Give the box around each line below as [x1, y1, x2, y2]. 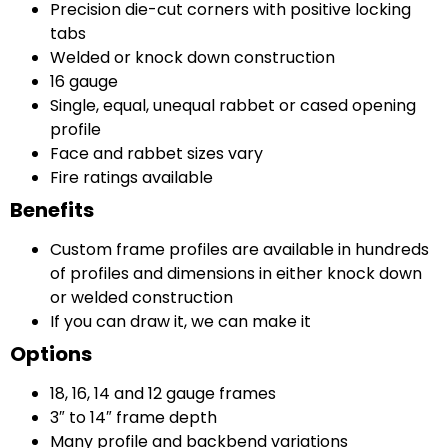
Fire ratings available [50, 165, 213, 189]
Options [10, 339, 92, 368]
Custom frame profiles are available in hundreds [50, 237, 429, 261]
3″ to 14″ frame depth [50, 405, 217, 429]
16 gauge [50, 69, 118, 93]
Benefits [10, 195, 94, 224]
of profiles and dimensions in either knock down [50, 261, 422, 285]
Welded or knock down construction [50, 45, 335, 69]
